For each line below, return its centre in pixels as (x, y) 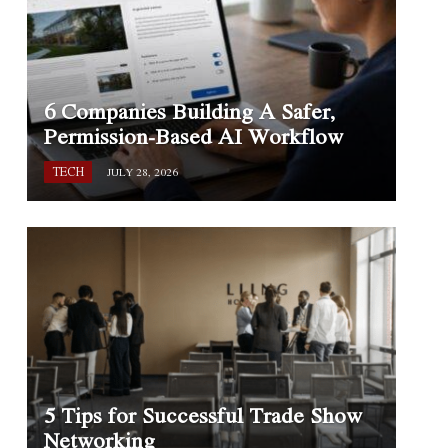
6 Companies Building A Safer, (189, 111)
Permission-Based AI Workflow (193, 136)
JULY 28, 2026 (143, 172)
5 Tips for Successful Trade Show (202, 414)
